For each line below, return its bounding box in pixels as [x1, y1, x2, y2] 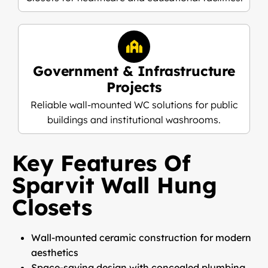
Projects [106, 78, 162, 96]
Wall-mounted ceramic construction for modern [31, 231, 251, 243]
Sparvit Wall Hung [12, 170, 217, 199]
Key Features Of [12, 148, 191, 176]
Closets [12, 193, 92, 221]
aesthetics [31, 246, 78, 258]
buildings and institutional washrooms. [47, 113, 221, 126]
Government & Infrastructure [32, 62, 236, 80]
